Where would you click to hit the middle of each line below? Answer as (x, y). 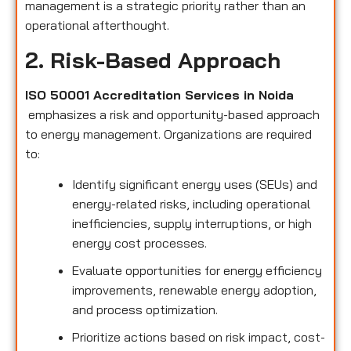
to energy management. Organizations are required (168, 134)
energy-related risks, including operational (191, 203)
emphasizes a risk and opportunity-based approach (172, 114)
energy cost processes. (139, 242)
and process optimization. (145, 309)
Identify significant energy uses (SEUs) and (195, 184)
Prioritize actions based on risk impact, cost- (199, 337)
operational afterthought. (97, 25)
